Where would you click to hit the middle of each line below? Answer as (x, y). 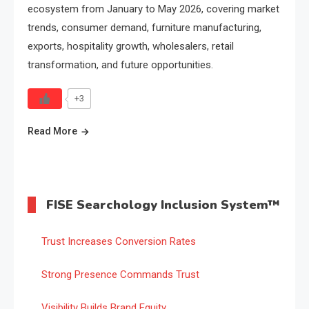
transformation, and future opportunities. (120, 64)
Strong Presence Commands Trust (120, 274)
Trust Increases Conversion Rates (119, 241)
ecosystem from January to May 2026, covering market (153, 9)
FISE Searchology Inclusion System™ (163, 205)
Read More (52, 131)
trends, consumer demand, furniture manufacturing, (144, 27)
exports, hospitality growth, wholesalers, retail (131, 46)
